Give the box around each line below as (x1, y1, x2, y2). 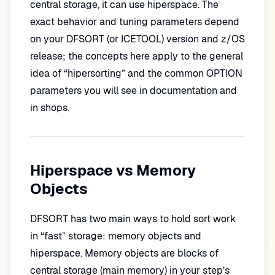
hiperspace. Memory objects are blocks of (30, 247, 219, 260)
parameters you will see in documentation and (30, 84, 237, 97)
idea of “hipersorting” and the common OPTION (30, 67, 242, 80)
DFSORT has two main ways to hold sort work (30, 212, 236, 225)
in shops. (30, 101, 69, 114)
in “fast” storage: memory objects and (30, 230, 201, 242)
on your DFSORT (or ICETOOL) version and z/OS (30, 33, 245, 45)
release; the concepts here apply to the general (30, 50, 243, 63)
